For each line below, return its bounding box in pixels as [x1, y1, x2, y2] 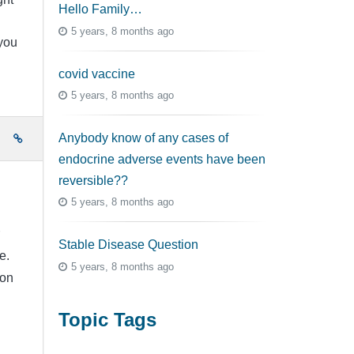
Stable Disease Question [58, 238, 198, 252]
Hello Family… [58, 2, 142, 17]
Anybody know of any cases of [58, 131, 228, 145]
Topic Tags [58, 308, 156, 330]
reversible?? [58, 174, 128, 188]
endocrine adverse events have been [58, 153, 265, 167]
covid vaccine [58, 66, 135, 81]
